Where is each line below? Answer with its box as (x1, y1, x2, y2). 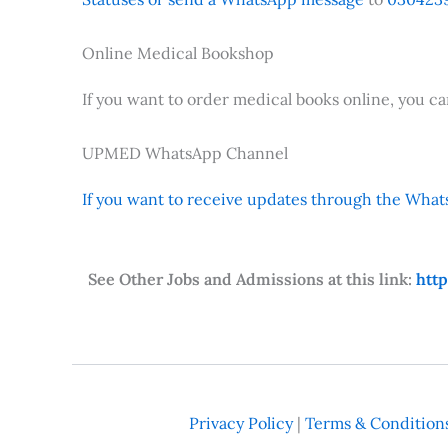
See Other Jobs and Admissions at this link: (88, 269, 416, 290)
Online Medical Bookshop (82, 43, 274, 64)
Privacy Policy (188, 413, 293, 434)
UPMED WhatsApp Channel (82, 143, 288, 164)
